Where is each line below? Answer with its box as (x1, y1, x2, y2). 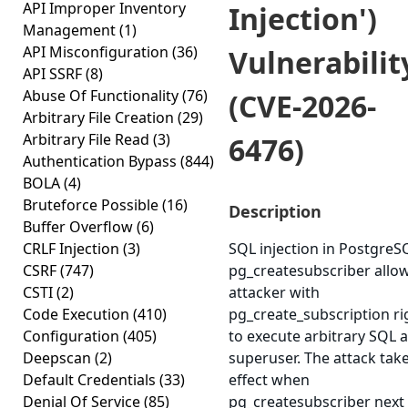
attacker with (229, 282, 320, 302)
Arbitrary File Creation (23, 107, 178, 127)
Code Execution (23, 304, 133, 324)
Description (229, 200, 321, 222)
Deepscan (23, 348, 95, 368)
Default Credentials (23, 370, 159, 390)
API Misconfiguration (23, 42, 172, 62)
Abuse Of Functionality (23, 86, 182, 106)
